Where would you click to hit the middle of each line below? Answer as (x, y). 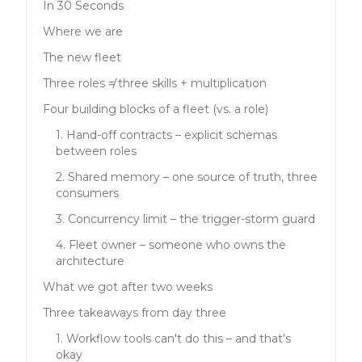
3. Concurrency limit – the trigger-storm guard (185, 219)
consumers (87, 193)
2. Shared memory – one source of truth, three (187, 177)
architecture (90, 261)
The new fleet (82, 57)
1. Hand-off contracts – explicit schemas (166, 135)
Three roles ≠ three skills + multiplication (155, 83)
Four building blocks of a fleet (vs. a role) (156, 109)
